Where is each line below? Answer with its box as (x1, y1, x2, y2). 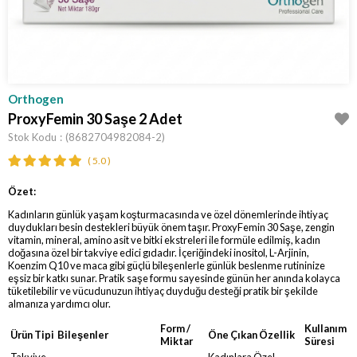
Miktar (160, 335, 193, 348)
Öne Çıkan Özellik (208, 328, 295, 342)
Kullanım (304, 322, 347, 335)
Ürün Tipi (10, 328, 54, 342)
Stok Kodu (8, 131, 57, 143)
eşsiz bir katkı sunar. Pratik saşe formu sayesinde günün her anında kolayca (8, 271, 340, 284)
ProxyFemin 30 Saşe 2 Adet (8, 110, 182, 127)
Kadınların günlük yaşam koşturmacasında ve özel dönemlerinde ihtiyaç (8, 207, 328, 221)
